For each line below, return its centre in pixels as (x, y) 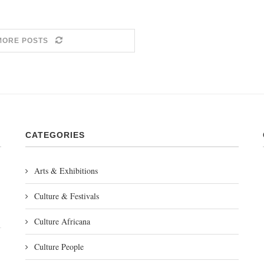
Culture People (59, 246)
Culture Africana (62, 221)
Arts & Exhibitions (66, 170)
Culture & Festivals (66, 196)
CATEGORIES (55, 135)
